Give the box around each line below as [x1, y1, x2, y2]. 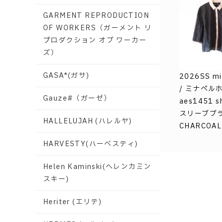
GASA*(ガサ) [43, 70, 90, 81]
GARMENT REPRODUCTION [43, 10, 149, 21]
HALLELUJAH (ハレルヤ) [43, 116, 132, 126]
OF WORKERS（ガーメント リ [43, 23, 152, 33]
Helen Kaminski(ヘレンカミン [43, 162, 152, 172]
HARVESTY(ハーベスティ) [43, 139, 138, 149]
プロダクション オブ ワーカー [43, 35, 147, 46]
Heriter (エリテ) [43, 197, 102, 207]
